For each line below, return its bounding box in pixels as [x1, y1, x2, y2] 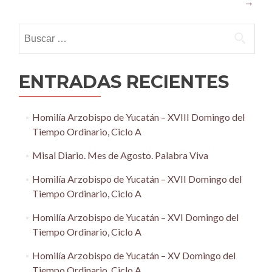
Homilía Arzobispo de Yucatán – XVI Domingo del [32, 211, 239, 223]
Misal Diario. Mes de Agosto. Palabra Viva [32, 149, 208, 161]
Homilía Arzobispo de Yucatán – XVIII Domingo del [32, 110, 245, 123]
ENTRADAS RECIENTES [19, 70, 229, 92]
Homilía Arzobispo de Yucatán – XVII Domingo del [32, 172, 242, 185]
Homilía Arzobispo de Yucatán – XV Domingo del [32, 249, 236, 261]
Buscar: [18, 24, 50, 36]
